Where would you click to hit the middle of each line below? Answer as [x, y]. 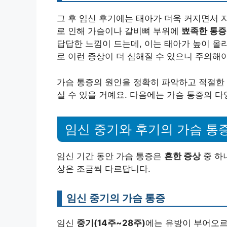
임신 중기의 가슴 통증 [116, 198]
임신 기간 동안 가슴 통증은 [110, 156]
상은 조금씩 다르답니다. [104, 168]
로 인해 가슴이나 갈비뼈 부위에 [119, 31]
